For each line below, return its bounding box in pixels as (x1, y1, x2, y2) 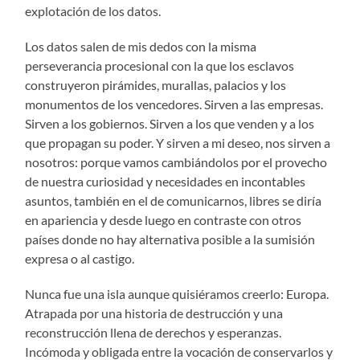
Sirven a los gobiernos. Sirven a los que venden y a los (25, 115, 315, 131)
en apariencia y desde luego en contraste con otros (25, 211, 302, 227)
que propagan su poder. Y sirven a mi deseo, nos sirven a (25, 134, 331, 150)
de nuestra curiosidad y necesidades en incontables (25, 173, 306, 189)
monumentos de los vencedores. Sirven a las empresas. (25, 96, 324, 112)
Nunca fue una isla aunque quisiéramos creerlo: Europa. (25, 285, 329, 301)
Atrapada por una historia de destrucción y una (25, 305, 284, 321)
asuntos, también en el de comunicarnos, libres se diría (25, 192, 322, 208)
